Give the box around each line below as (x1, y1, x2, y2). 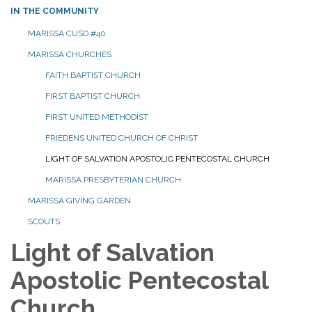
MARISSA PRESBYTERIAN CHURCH (45, 175, 181, 185)
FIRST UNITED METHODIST (45, 112, 148, 123)
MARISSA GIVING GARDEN (28, 196, 131, 206)
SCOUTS (28, 217, 60, 227)
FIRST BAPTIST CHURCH (45, 91, 140, 102)
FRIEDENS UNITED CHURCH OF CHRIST (45, 133, 198, 143)
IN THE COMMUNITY (10, 6, 99, 17)
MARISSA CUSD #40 (28, 29, 106, 39)
